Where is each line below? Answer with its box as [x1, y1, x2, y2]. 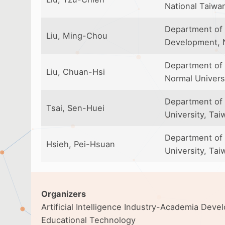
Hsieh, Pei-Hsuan [46, 139, 115, 149]
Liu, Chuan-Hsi [46, 67, 105, 77]
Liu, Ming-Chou [46, 31, 107, 41]
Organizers [41, 189, 86, 199]
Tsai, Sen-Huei [46, 103, 104, 113]
